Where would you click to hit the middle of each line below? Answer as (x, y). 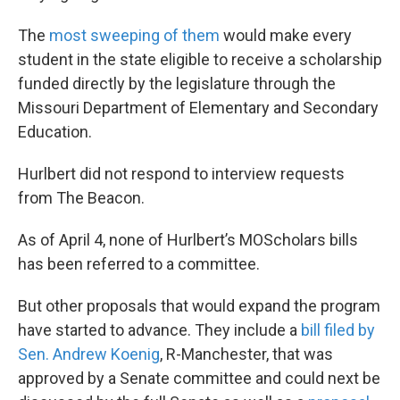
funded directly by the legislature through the (177, 83)
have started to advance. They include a (159, 329)
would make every (286, 35)
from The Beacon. (81, 197)
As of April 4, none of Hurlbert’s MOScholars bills (188, 239)
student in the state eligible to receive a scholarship (200, 59)
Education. (55, 131)
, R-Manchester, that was (246, 354)
